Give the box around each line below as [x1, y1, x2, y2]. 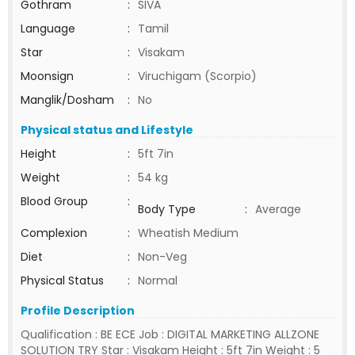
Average [255, 201, 301, 217]
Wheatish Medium [138, 225, 239, 241]
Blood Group [21, 193, 88, 209]
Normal [138, 273, 177, 288]
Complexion [21, 225, 87, 241]
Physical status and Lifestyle [21, 122, 193, 138]
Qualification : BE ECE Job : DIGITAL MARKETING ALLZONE [21, 326, 319, 342]
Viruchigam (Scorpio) [138, 68, 257, 84]
